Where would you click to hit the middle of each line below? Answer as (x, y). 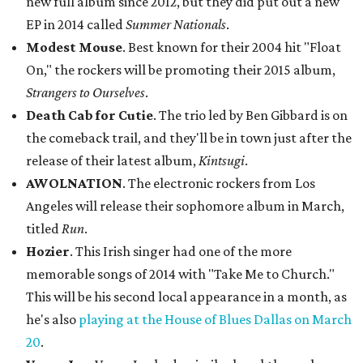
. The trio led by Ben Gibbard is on (250, 115)
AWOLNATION (74, 184)
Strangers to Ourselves (85, 93)
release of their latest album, (112, 161)
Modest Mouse (74, 47)
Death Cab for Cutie (90, 115)
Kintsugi (222, 161)
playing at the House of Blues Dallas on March (215, 320)
